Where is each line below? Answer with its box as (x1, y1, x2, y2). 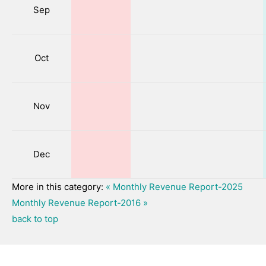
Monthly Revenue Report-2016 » (12, 197, 148, 208)
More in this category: (12, 181, 103, 192)
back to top (12, 213, 58, 224)
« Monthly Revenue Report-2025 (106, 181, 243, 192)
